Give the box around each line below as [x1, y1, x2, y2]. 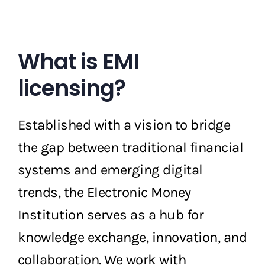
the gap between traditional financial [17, 138, 244, 156]
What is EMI [17, 46, 139, 77]
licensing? [17, 72, 125, 104]
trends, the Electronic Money [17, 183, 191, 201]
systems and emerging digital [17, 161, 203, 178]
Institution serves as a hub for [17, 206, 204, 223]
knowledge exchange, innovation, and [17, 228, 247, 245]
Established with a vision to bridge [17, 116, 231, 133]
